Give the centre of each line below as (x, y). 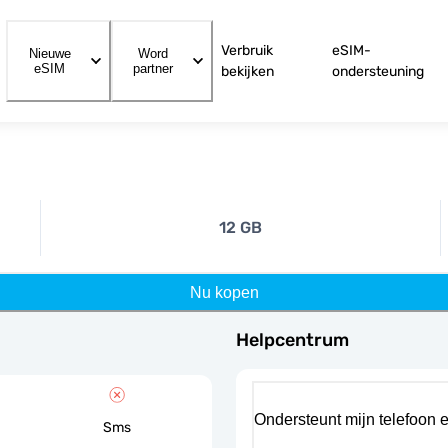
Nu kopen (224, 292)
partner (153, 68)
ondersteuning (378, 71)
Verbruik (247, 50)
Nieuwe (49, 53)
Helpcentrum (292, 339)
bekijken (248, 71)
